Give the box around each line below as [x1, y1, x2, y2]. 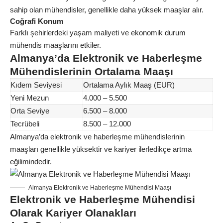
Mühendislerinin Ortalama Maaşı [10, 66, 173, 77]
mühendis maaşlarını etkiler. [10, 41, 101, 49]
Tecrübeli [10, 119, 39, 128]
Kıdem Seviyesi [10, 81, 62, 89]
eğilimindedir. [10, 157, 52, 166]
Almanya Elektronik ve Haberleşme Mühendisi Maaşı [28, 184, 171, 191]
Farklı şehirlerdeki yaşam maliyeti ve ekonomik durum [10, 28, 186, 37]
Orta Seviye [10, 107, 49, 115]
